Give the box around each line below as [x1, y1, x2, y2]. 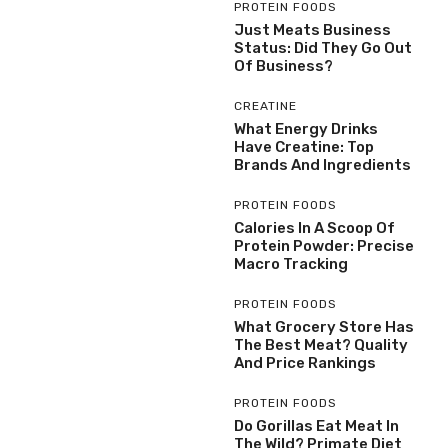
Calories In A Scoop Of [234, 218, 395, 237]
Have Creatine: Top [234, 137, 374, 156]
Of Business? [234, 56, 333, 75]
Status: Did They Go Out [234, 38, 412, 57]
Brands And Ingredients [234, 155, 411, 174]
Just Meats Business [234, 20, 391, 39]
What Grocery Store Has [234, 317, 414, 336]
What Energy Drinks [234, 119, 378, 138]
